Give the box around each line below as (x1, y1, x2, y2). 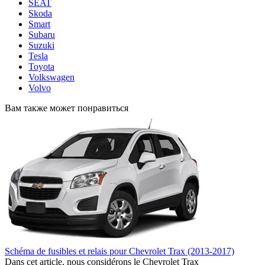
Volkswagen (28, 72, 75, 82)
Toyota (28, 61, 54, 72)
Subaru (28, 29, 55, 40)
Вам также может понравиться (5, 102, 128, 113)
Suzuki (28, 40, 54, 50)
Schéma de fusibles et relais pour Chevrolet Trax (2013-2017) (5, 245, 234, 256)
